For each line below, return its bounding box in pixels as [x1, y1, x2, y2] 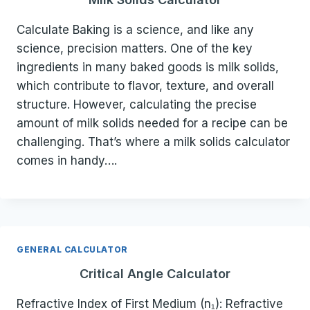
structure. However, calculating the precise [17, 98, 257, 112]
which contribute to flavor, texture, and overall [17, 79, 274, 93]
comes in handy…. [17, 154, 117, 168]
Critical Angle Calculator [80, 266, 230, 282]
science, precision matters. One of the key [17, 42, 253, 56]
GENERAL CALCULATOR [17, 244, 128, 255]
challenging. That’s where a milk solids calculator [17, 135, 290, 149]
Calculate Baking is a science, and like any [17, 23, 254, 37]
